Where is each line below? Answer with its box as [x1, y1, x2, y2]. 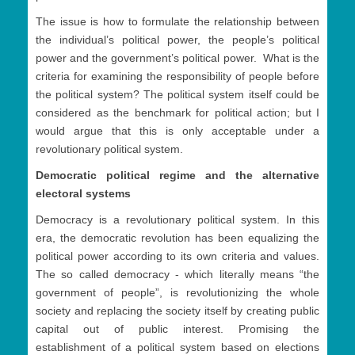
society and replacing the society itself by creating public [36, 304, 319, 318]
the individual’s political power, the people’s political [36, 33, 319, 47]
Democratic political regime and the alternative [36, 169, 319, 182]
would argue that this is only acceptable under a [36, 124, 319, 138]
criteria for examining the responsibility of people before [36, 70, 319, 83]
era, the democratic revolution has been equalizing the [36, 231, 319, 245]
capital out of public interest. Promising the [36, 323, 319, 336]
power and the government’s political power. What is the [36, 52, 319, 65]
